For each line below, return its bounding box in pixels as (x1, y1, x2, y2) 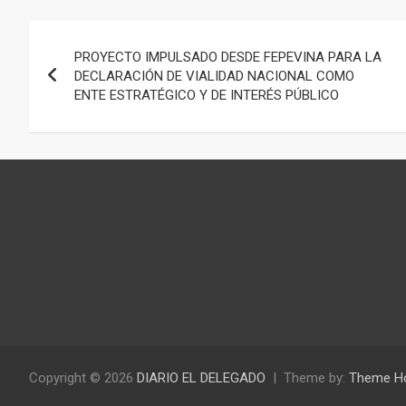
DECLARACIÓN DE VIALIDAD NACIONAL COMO (74, 67, 354, 84)
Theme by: (284, 370, 349, 387)
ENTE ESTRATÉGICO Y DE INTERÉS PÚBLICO (74, 86, 339, 103)
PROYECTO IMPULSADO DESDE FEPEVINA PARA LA (74, 48, 382, 65)
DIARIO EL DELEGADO (137, 370, 266, 387)
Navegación (28, 20, 180, 55)
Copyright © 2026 (29, 370, 137, 387)
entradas (28, 94, 141, 130)
